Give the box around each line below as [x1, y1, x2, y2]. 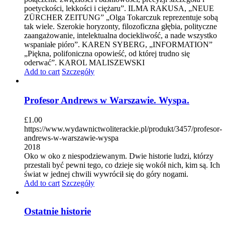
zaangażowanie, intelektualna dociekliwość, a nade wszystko [24, 31, 217, 40]
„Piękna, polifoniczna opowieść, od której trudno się [24, 49, 190, 58]
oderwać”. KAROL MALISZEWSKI [24, 58, 145, 67]
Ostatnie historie [24, 206, 91, 217]
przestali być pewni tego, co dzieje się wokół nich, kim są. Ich [24, 160, 220, 169]
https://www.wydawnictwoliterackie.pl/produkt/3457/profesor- [24, 124, 222, 133]
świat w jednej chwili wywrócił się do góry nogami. [24, 169, 188, 178]
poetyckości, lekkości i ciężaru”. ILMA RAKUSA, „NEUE [24, 4, 214, 13]
